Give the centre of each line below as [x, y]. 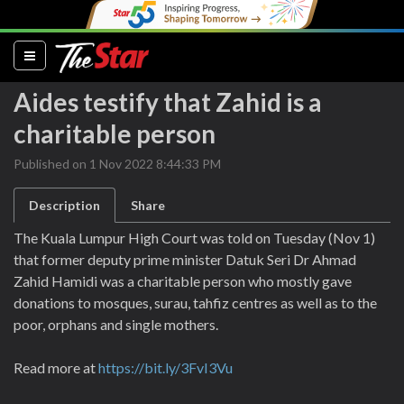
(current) [62, 54]
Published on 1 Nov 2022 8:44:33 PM [117, 164]
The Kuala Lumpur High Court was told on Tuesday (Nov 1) [194, 238]
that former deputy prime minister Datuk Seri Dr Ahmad [185, 259]
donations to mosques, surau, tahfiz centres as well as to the [195, 303]
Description [64, 205]
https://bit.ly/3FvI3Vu [165, 367]
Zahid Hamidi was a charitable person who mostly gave [183, 281]
